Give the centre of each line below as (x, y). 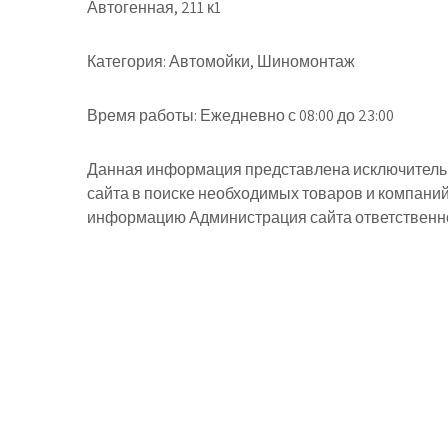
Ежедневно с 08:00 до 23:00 (295, 115)
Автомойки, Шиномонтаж (260, 61)
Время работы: (142, 115)
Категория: (126, 61)
